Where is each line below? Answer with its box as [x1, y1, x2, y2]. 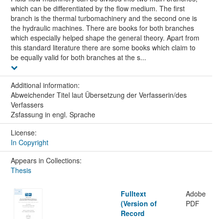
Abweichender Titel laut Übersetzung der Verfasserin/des [10, 89, 187, 100]
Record [120, 208, 145, 218]
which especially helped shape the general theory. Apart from [10, 32, 199, 43]
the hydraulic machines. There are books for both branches [10, 22, 194, 33]
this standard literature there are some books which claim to [10, 42, 196, 52]
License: [10, 127, 39, 137]
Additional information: [10, 80, 82, 90]
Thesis [10, 165, 31, 175]
